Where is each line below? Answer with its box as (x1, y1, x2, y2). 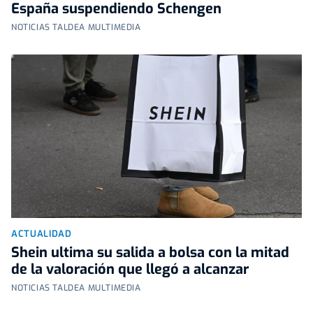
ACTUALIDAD (11, 227, 72, 240)
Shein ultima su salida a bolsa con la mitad (11, 242, 289, 262)
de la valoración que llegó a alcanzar (11, 259, 249, 279)
